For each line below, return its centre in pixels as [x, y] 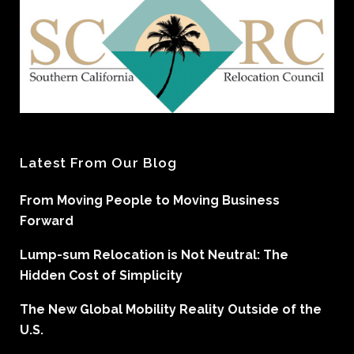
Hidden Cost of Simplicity [101, 275]
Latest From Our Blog [98, 162]
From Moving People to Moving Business [150, 200]
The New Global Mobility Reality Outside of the [171, 309]
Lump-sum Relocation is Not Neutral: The [154, 254]
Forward [47, 220]
